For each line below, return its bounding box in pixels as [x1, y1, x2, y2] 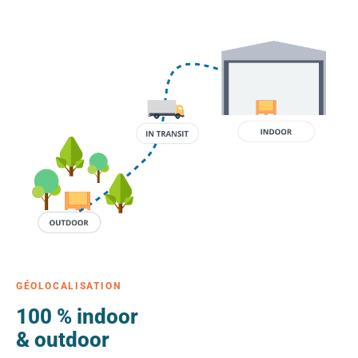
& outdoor [16, 328, 109, 352]
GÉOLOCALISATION [16, 280, 121, 292]
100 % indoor [16, 304, 138, 329]
